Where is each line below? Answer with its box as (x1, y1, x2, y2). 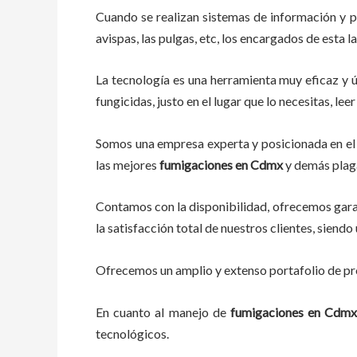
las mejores (96, 156, 159, 172)
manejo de (168, 304, 226, 320)
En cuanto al (96, 304, 169, 320)
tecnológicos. (96, 325, 169, 341)
